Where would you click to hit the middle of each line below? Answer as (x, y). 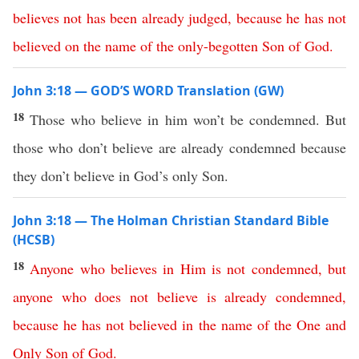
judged (208, 18)
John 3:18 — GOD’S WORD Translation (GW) (148, 91)
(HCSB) (34, 240)
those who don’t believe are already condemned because (179, 147)
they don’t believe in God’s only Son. (123, 175)
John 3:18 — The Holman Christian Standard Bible (171, 220)
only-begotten (218, 46)
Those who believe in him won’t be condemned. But (188, 119)
